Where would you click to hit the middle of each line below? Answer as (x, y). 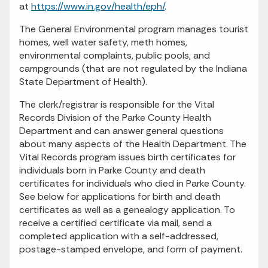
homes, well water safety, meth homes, (103, 42)
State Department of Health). (83, 82)
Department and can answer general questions (121, 131)
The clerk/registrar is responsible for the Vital (117, 104)
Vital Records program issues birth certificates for (127, 157)
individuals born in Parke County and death (112, 170)
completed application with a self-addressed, (119, 236)
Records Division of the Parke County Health (115, 118)
